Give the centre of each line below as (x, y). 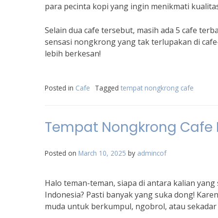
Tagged (108, 88)
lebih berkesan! (73, 54)
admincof (152, 153)
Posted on (62, 153)
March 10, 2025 (102, 153)
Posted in (60, 88)
